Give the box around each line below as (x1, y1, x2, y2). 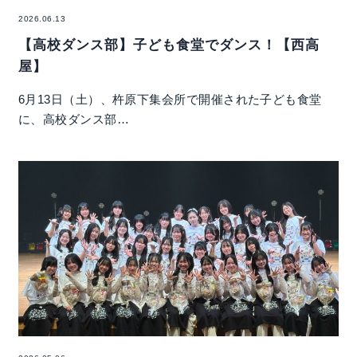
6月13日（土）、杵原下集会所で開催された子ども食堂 (18, 92, 322, 106)
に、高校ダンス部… (18, 112, 130, 126)
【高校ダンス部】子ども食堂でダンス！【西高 (18, 37, 320, 53)
